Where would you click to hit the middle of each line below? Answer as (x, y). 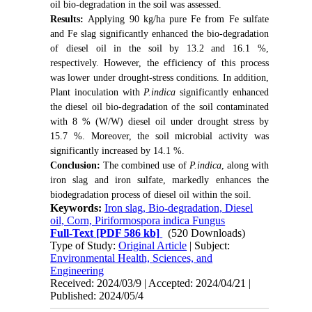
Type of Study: (85, 245)
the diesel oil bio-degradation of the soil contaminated (159, 107)
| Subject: (209, 245)
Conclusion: (77, 165)
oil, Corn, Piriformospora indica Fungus (138, 220)
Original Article (153, 245)
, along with (245, 165)
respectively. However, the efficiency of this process (159, 63)
